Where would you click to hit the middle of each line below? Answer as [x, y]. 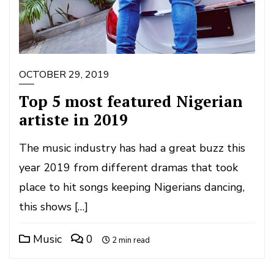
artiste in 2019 [73, 120]
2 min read [130, 240]
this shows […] [54, 207]
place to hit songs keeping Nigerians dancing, [132, 187]
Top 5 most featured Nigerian [131, 101]
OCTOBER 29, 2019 [64, 75]
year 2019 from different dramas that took [128, 168]
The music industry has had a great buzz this [132, 148]
